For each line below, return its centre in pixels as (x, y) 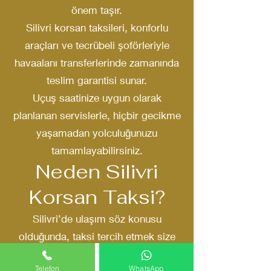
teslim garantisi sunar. (97, 80)
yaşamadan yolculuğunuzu (97, 133)
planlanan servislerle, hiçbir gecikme (97, 115)
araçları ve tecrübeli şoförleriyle (97, 45)
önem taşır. (97, 10)
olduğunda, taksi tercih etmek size (97, 236)
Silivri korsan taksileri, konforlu (97, 28)
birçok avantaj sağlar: (97, 254)
